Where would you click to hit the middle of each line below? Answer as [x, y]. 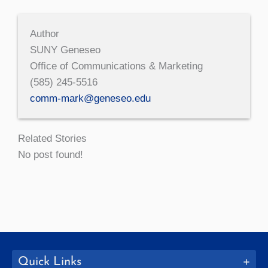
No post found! [51, 154]
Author [45, 33]
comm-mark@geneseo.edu [90, 98]
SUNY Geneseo [65, 50]
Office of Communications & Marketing [116, 66]
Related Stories [52, 138]
